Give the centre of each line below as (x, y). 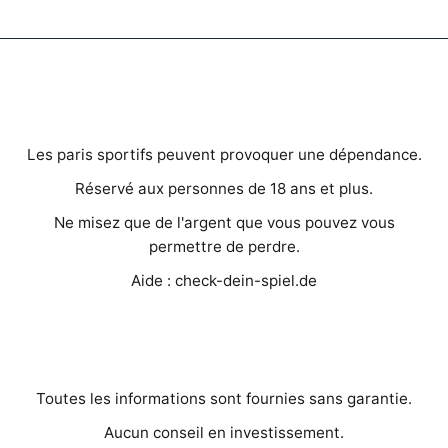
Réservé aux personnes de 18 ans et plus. (224, 188)
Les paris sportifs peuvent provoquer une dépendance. (224, 154)
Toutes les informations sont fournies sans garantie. (224, 398)
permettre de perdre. (224, 246)
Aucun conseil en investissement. (224, 432)
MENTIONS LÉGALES (224, 360)
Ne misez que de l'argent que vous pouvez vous (224, 222)
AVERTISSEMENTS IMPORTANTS (224, 116)
